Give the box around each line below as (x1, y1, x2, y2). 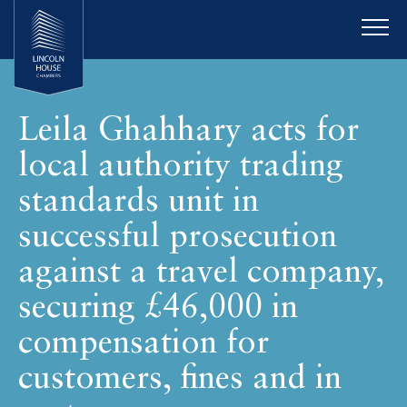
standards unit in (18, 185, 259, 219)
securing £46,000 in (18, 292, 298, 325)
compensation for (18, 327, 269, 361)
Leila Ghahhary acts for (18, 114, 359, 148)
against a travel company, (18, 256, 383, 290)
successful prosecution (18, 221, 337, 254)
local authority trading (18, 150, 343, 184)
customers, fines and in (18, 362, 342, 396)
